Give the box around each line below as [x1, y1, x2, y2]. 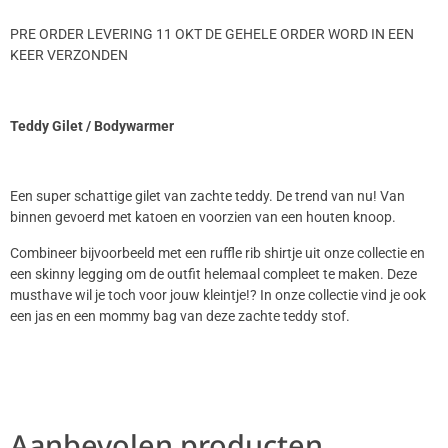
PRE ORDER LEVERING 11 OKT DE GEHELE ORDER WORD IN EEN [10, 25, 414, 43]
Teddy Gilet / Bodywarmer [10, 117, 174, 135]
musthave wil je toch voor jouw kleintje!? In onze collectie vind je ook [10, 286, 426, 304]
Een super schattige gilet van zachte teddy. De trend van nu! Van [10, 188, 405, 206]
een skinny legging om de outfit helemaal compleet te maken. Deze [10, 265, 417, 283]
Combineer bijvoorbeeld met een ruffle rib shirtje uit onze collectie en [10, 244, 425, 262]
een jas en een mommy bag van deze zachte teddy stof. [10, 307, 350, 325]
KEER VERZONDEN [10, 46, 128, 64]
